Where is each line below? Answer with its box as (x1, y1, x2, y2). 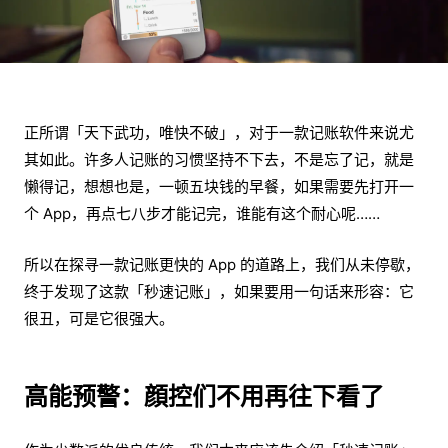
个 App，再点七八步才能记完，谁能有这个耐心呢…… (24, 204, 380, 224)
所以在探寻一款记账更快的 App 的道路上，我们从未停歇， (24, 255, 420, 275)
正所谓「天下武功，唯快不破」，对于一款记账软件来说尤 (24, 123, 414, 143)
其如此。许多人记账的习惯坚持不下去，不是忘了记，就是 (24, 150, 414, 170)
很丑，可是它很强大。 (24, 309, 174, 329)
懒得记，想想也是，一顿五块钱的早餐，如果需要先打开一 (24, 177, 414, 197)
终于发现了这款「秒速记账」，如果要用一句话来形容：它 (24, 282, 414, 302)
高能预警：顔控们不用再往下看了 (24, 382, 384, 412)
